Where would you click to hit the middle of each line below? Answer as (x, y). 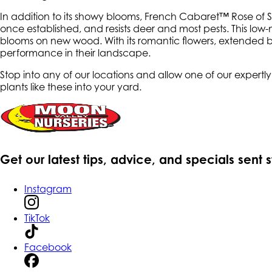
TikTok (37, 218)
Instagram (48, 189)
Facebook (48, 247)
